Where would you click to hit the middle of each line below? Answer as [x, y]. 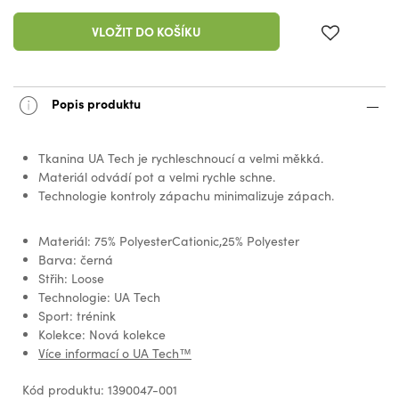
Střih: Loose [71, 279]
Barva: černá [76, 260]
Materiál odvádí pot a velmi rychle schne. [157, 177]
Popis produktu [95, 103]
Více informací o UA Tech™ [115, 354]
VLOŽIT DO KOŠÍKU [146, 32]
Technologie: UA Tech [99, 297]
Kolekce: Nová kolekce [102, 335]
